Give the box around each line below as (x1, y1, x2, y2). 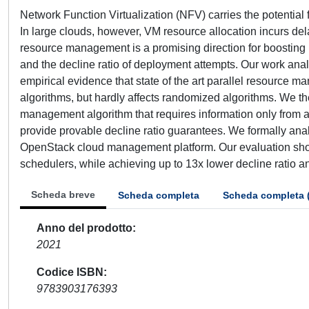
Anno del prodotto (37, 222, 132, 234)
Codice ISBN (37, 266, 103, 278)
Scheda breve (31, 189, 95, 200)
